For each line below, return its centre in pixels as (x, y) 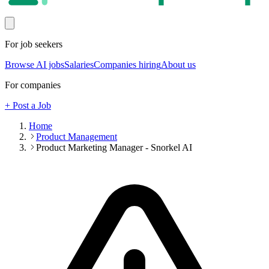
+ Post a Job (28, 106)
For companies (33, 85)
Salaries (79, 65)
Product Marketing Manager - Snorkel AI (114, 148)
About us (178, 65)
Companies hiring (127, 65)
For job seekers (34, 44)
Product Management (77, 137)
